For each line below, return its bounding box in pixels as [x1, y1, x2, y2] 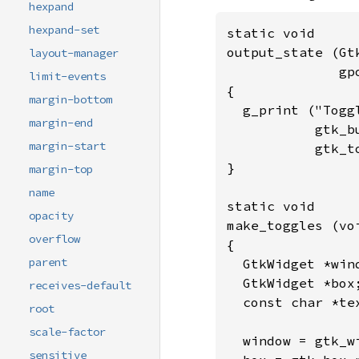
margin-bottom [29, 92, 112, 107]
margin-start [29, 139, 106, 154]
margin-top [29, 162, 93, 177]
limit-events [29, 69, 106, 84]
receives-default [29, 278, 131, 293]
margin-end [29, 115, 93, 131]
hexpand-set [29, 22, 99, 38]
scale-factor [29, 325, 106, 340]
